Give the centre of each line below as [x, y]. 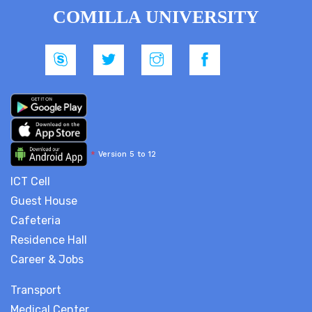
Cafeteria [36, 220]
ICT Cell [30, 181]
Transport [36, 290]
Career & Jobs [47, 259]
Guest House [44, 201]
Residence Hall [49, 240]
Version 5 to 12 [126, 154]
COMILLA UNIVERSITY [156, 17]
